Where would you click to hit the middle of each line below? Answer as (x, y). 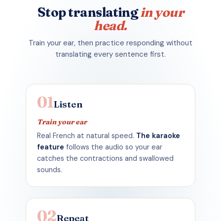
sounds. (50, 169)
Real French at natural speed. (87, 135)
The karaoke (158, 135)
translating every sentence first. (110, 54)
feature (51, 147)
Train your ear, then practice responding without (110, 43)
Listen (68, 104)
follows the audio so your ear (113, 147)
